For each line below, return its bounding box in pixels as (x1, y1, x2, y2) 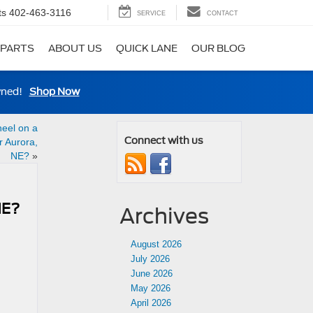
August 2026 (131, 239, 182, 249)
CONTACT (207, 10, 238, 17)
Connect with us (124, 135, 203, 146)
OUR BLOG (191, 43, 245, 54)
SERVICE (137, 10, 166, 17)
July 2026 (131, 254, 170, 264)
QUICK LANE (116, 43, 177, 54)
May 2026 (131, 283, 170, 293)
